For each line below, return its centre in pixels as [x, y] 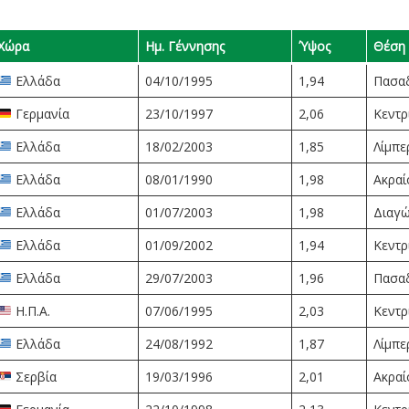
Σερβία [34, 377]
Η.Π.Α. [31, 311]
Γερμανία [40, 114]
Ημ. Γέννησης [185, 46]
